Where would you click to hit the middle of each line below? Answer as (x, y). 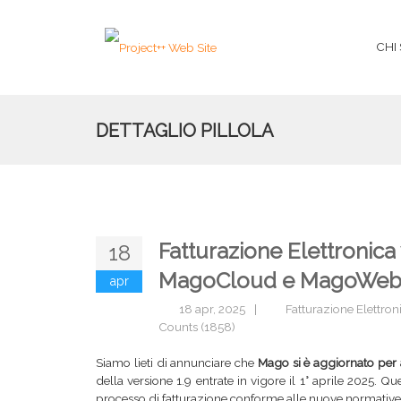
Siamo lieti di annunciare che (177, 363)
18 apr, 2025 (213, 309)
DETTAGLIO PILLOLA (185, 131)
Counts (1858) (197, 327)
